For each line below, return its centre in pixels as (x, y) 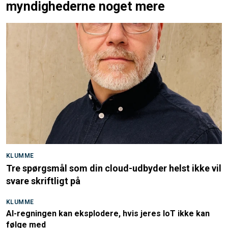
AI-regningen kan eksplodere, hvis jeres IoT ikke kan (108, 214)
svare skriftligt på (43, 181)
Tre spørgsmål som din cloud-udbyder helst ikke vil (114, 168)
